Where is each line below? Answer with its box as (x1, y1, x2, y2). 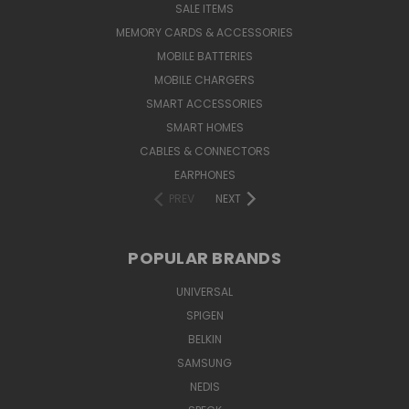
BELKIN (187, 330, 222, 347)
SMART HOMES (165, 119, 244, 135)
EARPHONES (173, 166, 236, 183)
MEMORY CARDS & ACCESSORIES (116, 24, 293, 40)
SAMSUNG (177, 354, 232, 371)
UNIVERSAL (176, 283, 233, 299)
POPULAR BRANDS (128, 246, 281, 269)
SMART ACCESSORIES (146, 95, 263, 111)
